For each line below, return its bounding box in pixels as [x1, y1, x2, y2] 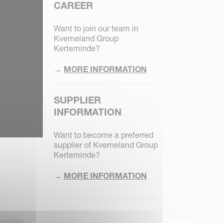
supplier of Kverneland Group [53, 140, 158, 150]
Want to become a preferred [53, 130, 153, 140]
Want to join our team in [53, 23, 138, 34]
